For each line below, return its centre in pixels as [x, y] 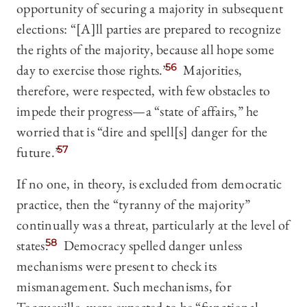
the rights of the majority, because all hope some [146, 50]
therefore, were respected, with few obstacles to [143, 91]
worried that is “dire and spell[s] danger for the [142, 132]
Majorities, [211, 70]
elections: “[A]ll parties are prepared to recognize [149, 29]
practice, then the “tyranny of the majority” [133, 205]
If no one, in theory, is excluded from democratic [149, 184]
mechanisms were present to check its [116, 266]
